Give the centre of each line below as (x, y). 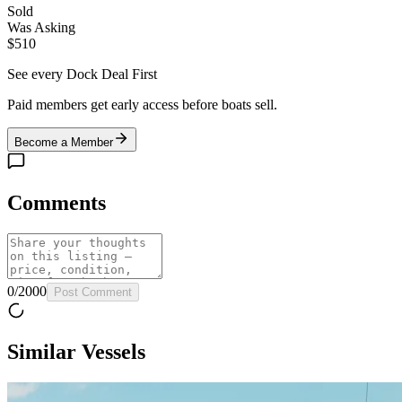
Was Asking (41, 27)
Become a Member (64, 142)
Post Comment (93, 292)
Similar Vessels (76, 352)
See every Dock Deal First (82, 74)
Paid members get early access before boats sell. (142, 104)
